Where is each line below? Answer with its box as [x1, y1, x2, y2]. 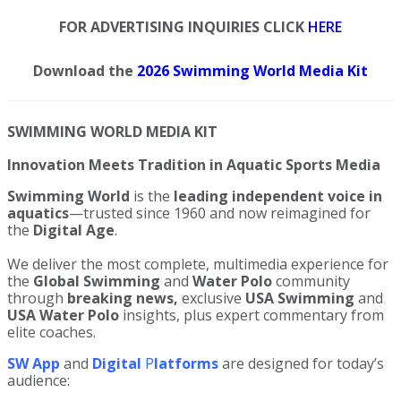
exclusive [182, 288, 245, 309]
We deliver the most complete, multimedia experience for [7, 254, 388, 275]
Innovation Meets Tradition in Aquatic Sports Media [7, 155, 380, 175]
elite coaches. [7, 322, 96, 343]
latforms [154, 354, 218, 374]
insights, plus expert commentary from [119, 305, 384, 326]
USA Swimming [245, 288, 358, 309]
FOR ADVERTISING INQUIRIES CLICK [59, 17, 308, 38]
